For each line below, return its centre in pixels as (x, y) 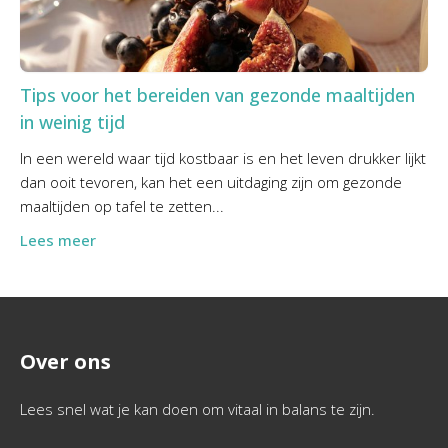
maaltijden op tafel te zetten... (122, 206)
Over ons (65, 362)
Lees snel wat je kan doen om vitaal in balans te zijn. (197, 409)
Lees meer (58, 240)
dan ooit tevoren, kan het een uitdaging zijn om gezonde (211, 182)
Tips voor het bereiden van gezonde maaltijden (217, 95)
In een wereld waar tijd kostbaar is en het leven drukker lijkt (223, 158)
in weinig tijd (72, 122)
